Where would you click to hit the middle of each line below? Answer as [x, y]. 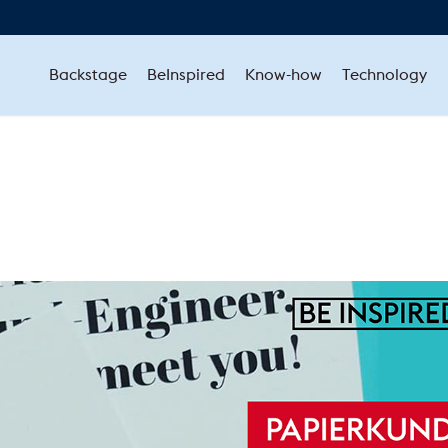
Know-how [283, 75]
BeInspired [185, 75]
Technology [384, 75]
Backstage [87, 75]
